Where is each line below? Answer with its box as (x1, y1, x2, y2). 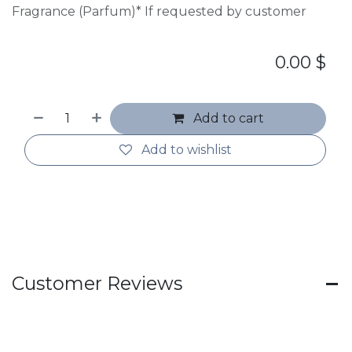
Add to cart (190, 110, 265, 126)
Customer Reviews (12, 272, 182, 295)
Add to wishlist (141, 142, 232, 158)
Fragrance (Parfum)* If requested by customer (12, 3, 310, 19)
